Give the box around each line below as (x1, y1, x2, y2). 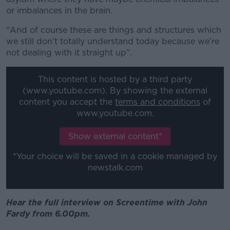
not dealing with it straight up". (6, 47, 132, 57)
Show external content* (68, 131, 162, 142)
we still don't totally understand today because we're (6, 36, 219, 46)
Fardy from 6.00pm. (6, 209, 90, 219)
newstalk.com (87, 163, 143, 173)
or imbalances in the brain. (6, 5, 112, 15)
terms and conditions (115, 97, 200, 107)
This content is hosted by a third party (38, 74, 192, 85)
